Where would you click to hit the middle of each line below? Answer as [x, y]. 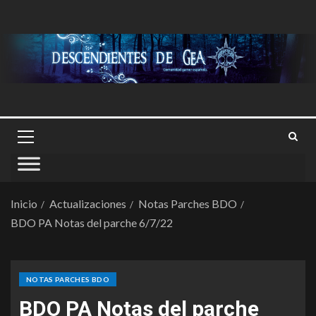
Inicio [24, 203]
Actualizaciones [88, 203]
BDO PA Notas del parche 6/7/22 [92, 223]
